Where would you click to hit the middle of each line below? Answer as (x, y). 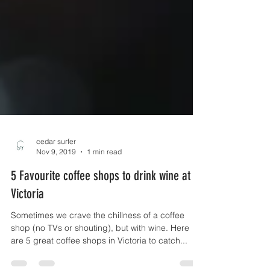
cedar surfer (56, 163)
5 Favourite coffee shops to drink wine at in (106, 197)
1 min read (104, 173)
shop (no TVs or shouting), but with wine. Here (100, 250)
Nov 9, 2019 (56, 173)
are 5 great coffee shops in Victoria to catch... (99, 262)
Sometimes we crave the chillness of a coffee (98, 237)
